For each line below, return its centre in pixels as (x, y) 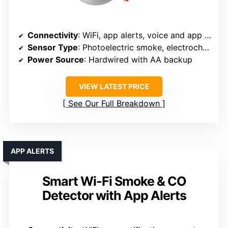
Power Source (56, 60)
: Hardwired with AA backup (138, 60)
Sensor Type (53, 48)
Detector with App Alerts (114, 196)
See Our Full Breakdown (114, 104)
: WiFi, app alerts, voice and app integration (141, 35)
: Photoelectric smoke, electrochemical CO (140, 48)
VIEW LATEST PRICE (114, 87)
